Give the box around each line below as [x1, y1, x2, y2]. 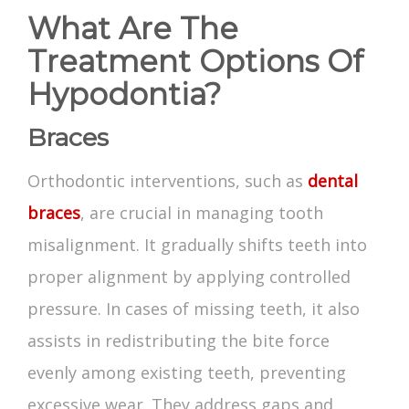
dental [308, 170, 358, 193]
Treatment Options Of [27, 43, 363, 80]
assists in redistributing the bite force [27, 330, 330, 352]
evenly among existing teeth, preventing [27, 362, 346, 384]
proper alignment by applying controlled [27, 266, 351, 288]
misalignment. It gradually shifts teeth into [27, 234, 367, 257]
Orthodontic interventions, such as [27, 170, 308, 193]
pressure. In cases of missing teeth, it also [27, 298, 360, 320]
